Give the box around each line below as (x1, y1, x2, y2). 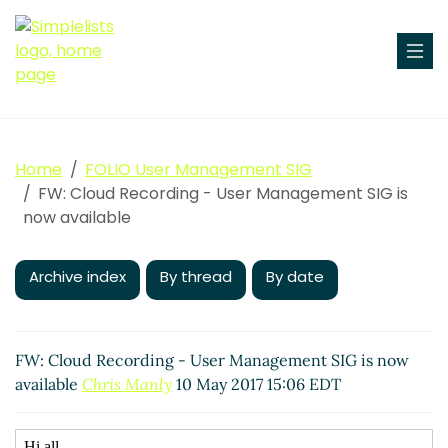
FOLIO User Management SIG (85, 157, 312, 181)
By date (266, 265, 324, 287)
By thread (160, 265, 232, 287)
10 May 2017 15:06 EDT (172, 373, 341, 394)
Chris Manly (82, 373, 172, 394)
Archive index (29, 265, 126, 287)
